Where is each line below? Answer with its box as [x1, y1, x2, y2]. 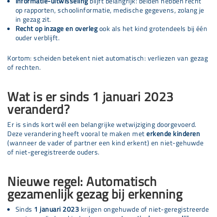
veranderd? [7, 99, 70, 119]
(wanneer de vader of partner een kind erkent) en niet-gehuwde [7, 138, 204, 149]
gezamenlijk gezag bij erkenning [7, 184, 183, 203]
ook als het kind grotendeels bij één [97, 23, 208, 34]
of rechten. [7, 62, 41, 73]
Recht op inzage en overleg [15, 23, 98, 34]
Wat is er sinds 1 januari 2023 [7, 87, 174, 107]
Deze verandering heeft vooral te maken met [7, 128, 147, 139]
